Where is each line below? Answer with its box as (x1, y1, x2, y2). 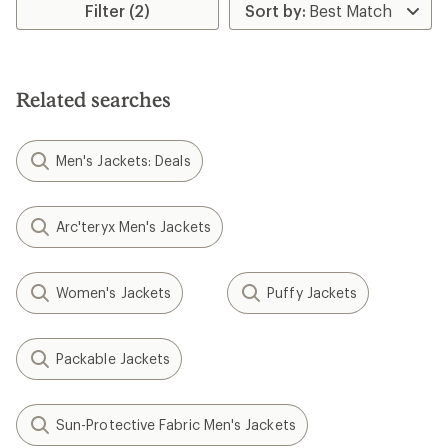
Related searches (16, 87, 171, 112)
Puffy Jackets (267, 284, 358, 302)
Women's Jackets (56, 284, 172, 302)
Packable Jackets (56, 350, 171, 368)
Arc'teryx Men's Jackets (56, 218, 211, 236)
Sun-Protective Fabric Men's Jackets (56, 416, 296, 434)
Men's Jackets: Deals (56, 152, 191, 170)
